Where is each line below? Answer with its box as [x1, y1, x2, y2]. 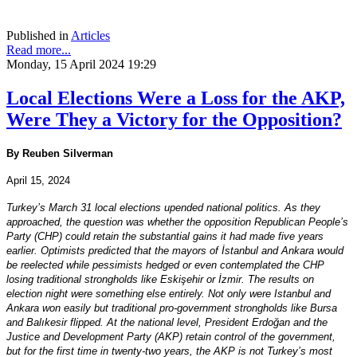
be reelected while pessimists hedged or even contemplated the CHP [6, 259, 324, 272]
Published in [6, 28, 69, 42]
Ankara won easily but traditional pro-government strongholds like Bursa [6, 302, 337, 315]
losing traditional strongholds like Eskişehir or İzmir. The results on [6, 273, 314, 286]
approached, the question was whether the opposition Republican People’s [6, 216, 348, 229]
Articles [71, 28, 110, 42]
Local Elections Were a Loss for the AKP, [6, 87, 345, 108]
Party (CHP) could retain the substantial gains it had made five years [6, 230, 324, 243]
